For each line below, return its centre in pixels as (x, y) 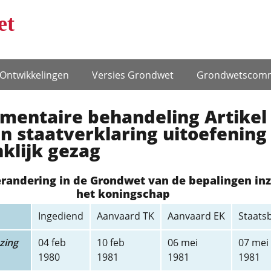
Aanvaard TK (125, 216)
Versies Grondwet (133, 75)
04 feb (52, 243)
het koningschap (123, 194)
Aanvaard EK (196, 216)
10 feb (110, 243)
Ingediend (60, 216)
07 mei (253, 243)
